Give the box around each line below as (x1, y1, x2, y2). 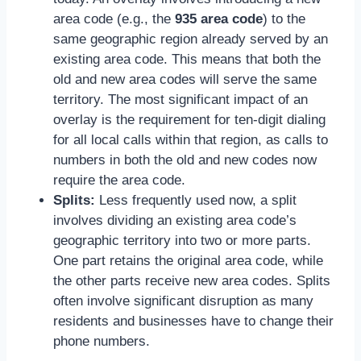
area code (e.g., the (53, 10, 175, 27)
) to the (263, 10, 305, 27)
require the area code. (53, 172, 185, 188)
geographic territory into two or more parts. (53, 232, 311, 248)
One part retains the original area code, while (53, 252, 323, 268)
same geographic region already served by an (53, 31, 328, 47)
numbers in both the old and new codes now (53, 151, 317, 168)
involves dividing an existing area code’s (53, 212, 297, 228)
